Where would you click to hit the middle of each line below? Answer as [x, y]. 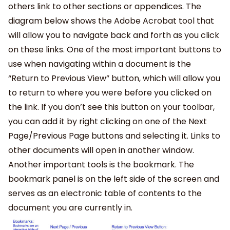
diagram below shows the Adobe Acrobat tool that [111, 21]
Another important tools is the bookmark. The [101, 165]
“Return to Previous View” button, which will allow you [114, 78]
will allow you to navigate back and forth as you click [114, 35]
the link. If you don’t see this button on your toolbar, [111, 107]
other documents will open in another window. [101, 150]
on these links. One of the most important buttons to [115, 50]
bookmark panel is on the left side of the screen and [114, 179]
